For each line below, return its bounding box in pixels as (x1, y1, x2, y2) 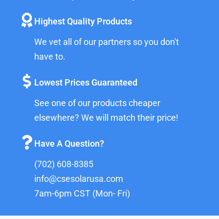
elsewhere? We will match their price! (34, 112, 178, 123)
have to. (34, 51, 66, 62)
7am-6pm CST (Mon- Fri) (34, 188, 130, 199)
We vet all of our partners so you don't (34, 37, 179, 47)
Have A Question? (34, 138, 104, 149)
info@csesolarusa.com (34, 174, 123, 184)
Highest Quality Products (34, 16, 132, 27)
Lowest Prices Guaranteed (34, 77, 137, 88)
